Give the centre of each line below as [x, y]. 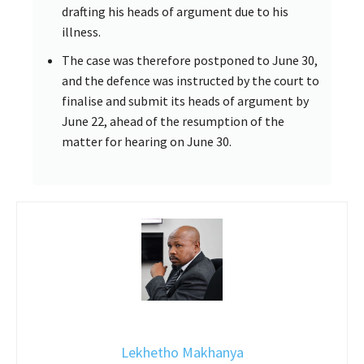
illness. [81, 31]
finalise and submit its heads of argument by [185, 100]
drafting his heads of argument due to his [175, 11]
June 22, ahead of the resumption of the [173, 121]
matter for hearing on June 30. [147, 141]
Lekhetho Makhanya [182, 352]
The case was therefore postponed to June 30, [190, 60]
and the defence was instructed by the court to [191, 80]
